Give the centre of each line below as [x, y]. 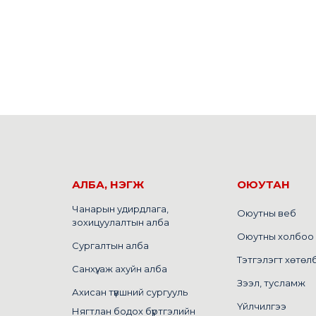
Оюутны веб [267, 213]
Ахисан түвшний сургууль [130, 292]
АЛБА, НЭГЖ [108, 184]
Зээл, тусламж [271, 283]
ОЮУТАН [263, 184]
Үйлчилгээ [262, 306]
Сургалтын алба [110, 245]
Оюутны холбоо [275, 236]
